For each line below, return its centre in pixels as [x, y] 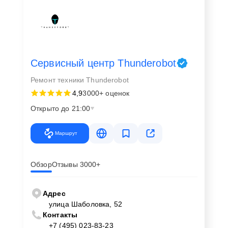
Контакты [60, 215]
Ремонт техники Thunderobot [80, 80]
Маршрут [66, 133]
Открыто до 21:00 [61, 108]
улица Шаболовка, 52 [85, 204]
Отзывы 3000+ [76, 164]
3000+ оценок [106, 93]
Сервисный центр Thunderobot [104, 63]
